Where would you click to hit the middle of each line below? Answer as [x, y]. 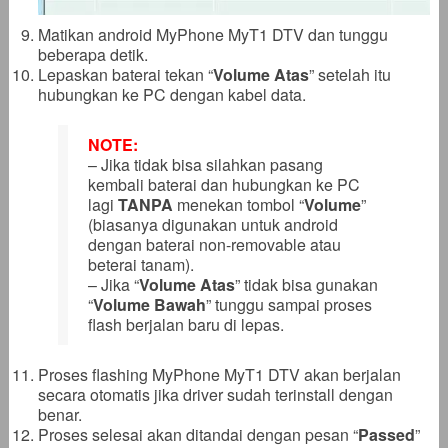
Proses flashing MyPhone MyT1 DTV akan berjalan [219, 375]
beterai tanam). [140, 265]
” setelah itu [349, 75]
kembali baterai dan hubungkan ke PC [223, 185]
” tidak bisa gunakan [306, 285]
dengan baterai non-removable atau [214, 245]
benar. [59, 415]
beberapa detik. [92, 55]
